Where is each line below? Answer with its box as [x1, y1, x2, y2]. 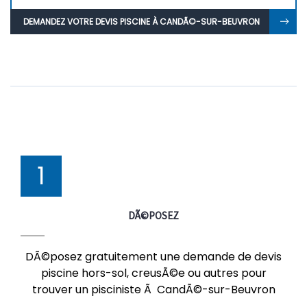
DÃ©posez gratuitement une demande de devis [25, 249, 282, 265]
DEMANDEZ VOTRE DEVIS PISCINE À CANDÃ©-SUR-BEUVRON [23, 16, 260, 27]
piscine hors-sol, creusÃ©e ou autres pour [40, 265, 267, 281]
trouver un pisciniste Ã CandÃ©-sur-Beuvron [32, 282, 275, 297]
